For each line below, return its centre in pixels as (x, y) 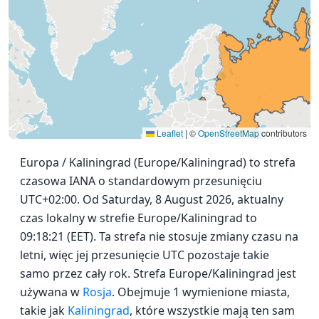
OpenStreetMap (229, 133)
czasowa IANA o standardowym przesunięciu (141, 181)
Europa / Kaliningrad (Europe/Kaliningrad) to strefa (158, 163)
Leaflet (169, 133)
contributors (283, 133)
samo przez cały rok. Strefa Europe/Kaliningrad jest (158, 274)
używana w (51, 292)
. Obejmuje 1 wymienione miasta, (201, 292)
